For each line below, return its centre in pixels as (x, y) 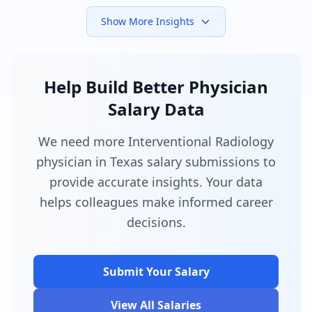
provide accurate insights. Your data (156, 181)
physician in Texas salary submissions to (156, 161)
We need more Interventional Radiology (156, 141)
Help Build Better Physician (156, 86)
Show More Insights (148, 21)
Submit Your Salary (156, 271)
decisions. (156, 222)
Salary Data (156, 109)
